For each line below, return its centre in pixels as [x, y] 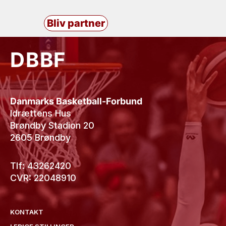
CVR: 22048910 [43, 178]
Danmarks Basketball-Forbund [76, 101]
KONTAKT [27, 212]
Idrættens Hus [41, 113]
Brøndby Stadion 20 [52, 125]
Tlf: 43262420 [41, 165]
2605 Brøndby [40, 137]
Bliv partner [76, 23]
